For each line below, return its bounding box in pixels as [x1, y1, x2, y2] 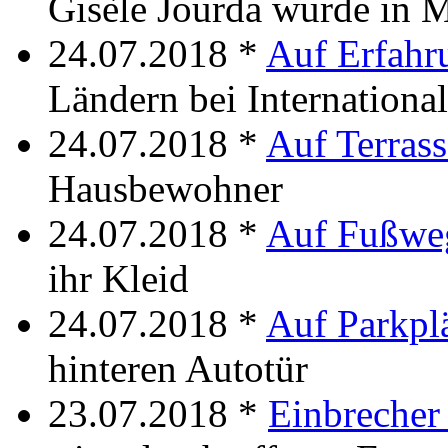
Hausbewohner [48, 166, 283, 210]
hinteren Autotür [48, 346, 308, 390]
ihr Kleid [48, 256, 189, 300]
